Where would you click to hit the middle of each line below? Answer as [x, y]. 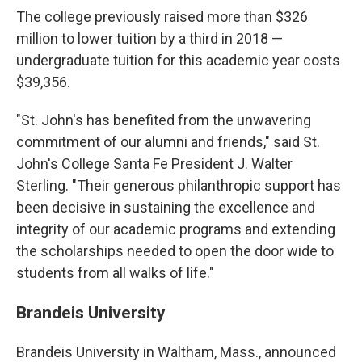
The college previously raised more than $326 [162, 17]
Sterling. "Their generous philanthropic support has [179, 185]
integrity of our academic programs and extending [176, 229]
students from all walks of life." [115, 273]
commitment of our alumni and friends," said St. [168, 142]
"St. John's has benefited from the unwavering [164, 120]
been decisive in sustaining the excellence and [166, 207]
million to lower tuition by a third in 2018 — [149, 38]
